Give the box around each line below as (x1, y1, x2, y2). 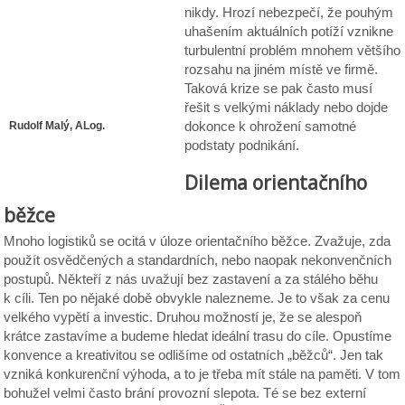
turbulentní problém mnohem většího (184, 42, 401, 58)
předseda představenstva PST (9, 138, 158, 151)
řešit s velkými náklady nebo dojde (184, 99, 389, 115)
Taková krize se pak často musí (184, 80, 373, 96)
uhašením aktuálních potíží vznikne (184, 24, 394, 39)
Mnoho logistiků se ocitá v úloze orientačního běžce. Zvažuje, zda (4, 233, 391, 249)
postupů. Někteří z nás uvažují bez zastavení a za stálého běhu (4, 271, 379, 287)
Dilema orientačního (184, 170, 368, 195)
